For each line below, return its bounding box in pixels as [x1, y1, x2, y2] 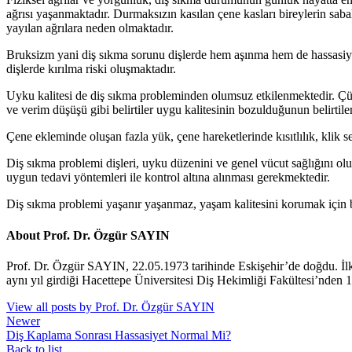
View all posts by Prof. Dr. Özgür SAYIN [6, 299, 214, 313]
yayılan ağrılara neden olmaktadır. [6, 21, 174, 35]
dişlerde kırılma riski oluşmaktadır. [6, 62, 176, 76]
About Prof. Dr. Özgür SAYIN [6, 228, 170, 242]
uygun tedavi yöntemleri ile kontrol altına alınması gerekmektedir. [6, 170, 330, 185]
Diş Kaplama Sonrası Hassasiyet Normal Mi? [6, 328, 231, 342]
